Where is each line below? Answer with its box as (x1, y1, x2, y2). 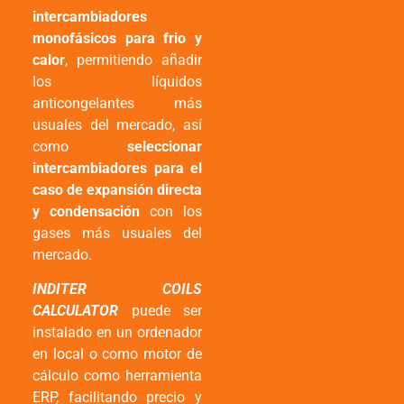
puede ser (118, 302, 202, 320)
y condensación (32, 202, 140, 220)
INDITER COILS (32, 280, 202, 298)
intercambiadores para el (32, 159, 202, 177)
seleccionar (127, 137, 202, 155)
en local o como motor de (32, 345, 202, 363)
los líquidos (32, 72, 202, 90)
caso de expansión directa (32, 180, 202, 198)
